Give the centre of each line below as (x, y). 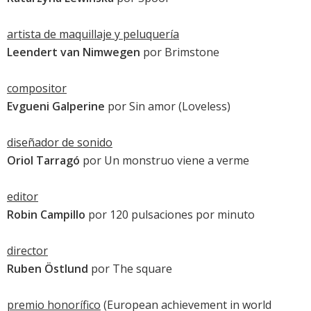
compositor (37, 89)
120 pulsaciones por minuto (182, 215)
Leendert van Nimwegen (74, 52)
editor (23, 197)
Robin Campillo (46, 215)
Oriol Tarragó (43, 161)
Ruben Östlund (48, 269)
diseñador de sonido (60, 143)
